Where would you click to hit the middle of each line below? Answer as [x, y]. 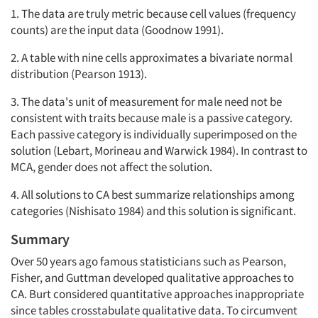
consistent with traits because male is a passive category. [152, 118]
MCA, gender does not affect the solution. [111, 167]
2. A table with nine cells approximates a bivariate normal [152, 58]
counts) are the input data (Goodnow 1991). [117, 30]
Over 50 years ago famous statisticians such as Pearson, [148, 262]
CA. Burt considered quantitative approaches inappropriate [157, 294]
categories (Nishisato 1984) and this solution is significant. [153, 211]
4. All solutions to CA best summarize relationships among [153, 195]
